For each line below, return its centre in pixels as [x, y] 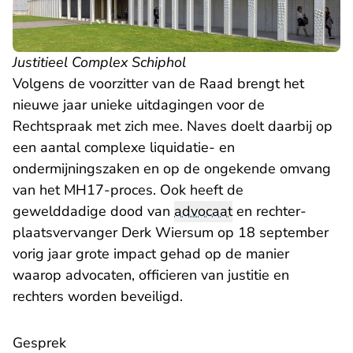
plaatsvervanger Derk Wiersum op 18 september [171, 233]
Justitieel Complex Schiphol [99, 63]
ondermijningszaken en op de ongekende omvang [172, 169]
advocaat [203, 212]
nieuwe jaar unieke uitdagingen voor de [139, 105]
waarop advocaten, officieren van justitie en [151, 275]
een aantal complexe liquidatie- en [124, 148]
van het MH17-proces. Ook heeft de [128, 190]
